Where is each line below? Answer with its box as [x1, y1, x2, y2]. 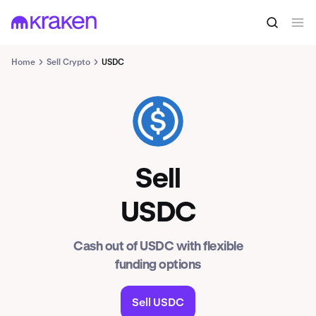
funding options [115, 259, 201, 272]
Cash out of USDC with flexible [73, 241, 243, 253]
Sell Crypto [47, 56, 90, 68]
